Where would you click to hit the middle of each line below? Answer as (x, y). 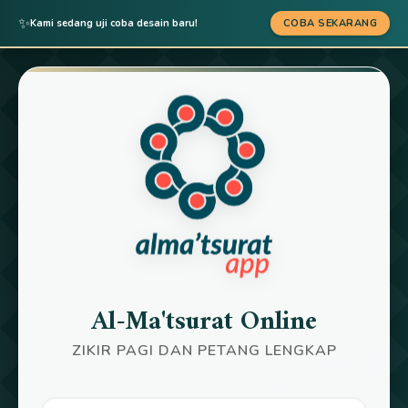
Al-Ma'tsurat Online (204, 323)
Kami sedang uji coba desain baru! (114, 23)
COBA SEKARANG (330, 23)
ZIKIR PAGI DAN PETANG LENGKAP (204, 351)
